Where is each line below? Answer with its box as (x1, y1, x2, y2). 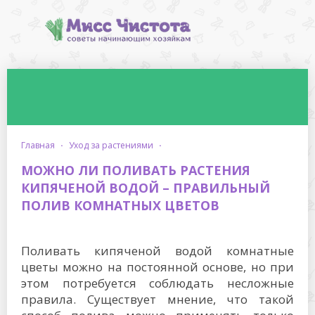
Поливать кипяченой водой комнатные (21, 243, 294, 259)
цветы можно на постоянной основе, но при (21, 259, 294, 275)
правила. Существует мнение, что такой (21, 291, 294, 307)
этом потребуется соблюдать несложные (21, 275, 294, 291)
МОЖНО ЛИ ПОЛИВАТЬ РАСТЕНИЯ (21, 162, 250, 179)
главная (25, 139, 55, 151)
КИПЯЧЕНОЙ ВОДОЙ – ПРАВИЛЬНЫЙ (21, 179, 270, 196)
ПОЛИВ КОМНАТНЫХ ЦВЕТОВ (21, 197, 219, 214)
